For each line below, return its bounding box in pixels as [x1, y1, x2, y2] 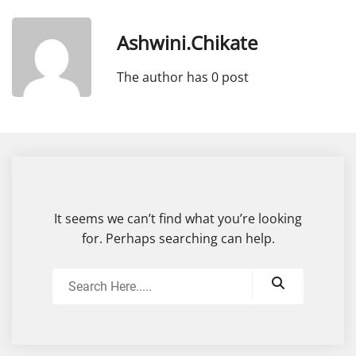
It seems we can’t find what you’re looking [54, 210, 302, 227]
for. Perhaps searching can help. [81, 230, 275, 247]
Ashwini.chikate [117, 29, 257, 56]
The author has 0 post [117, 68, 249, 86]
